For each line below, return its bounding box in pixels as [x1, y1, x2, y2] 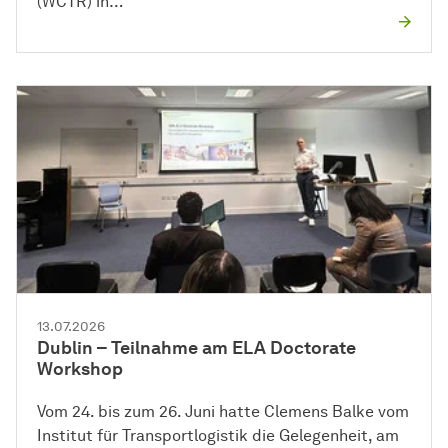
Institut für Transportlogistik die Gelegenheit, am [37, 426, 399, 446]
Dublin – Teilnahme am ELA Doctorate [37, 337, 356, 360]
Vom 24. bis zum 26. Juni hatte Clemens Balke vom [37, 402, 409, 422]
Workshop [37, 358, 123, 381]
